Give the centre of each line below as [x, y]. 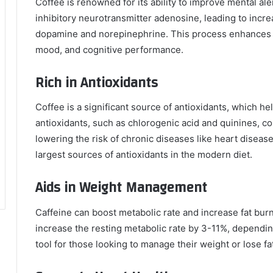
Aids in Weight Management [121, 188]
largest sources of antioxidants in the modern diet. [144, 154]
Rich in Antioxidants [97, 83]
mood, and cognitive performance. [109, 49]
